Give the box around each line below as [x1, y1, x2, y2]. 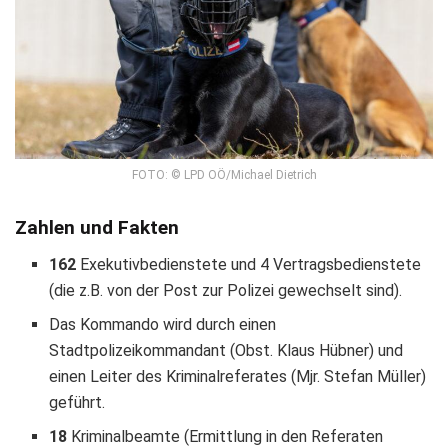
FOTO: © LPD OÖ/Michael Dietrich [131, 168, 317, 183]
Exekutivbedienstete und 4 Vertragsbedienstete [76, 254, 422, 274]
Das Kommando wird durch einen [49, 314, 277, 334]
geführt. [49, 392, 106, 412]
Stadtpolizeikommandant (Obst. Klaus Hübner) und [49, 340, 404, 360]
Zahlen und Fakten [15, 215, 179, 239]
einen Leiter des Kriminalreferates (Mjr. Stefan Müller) [49, 366, 427, 386]
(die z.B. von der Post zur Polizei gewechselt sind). [49, 280, 403, 300]
